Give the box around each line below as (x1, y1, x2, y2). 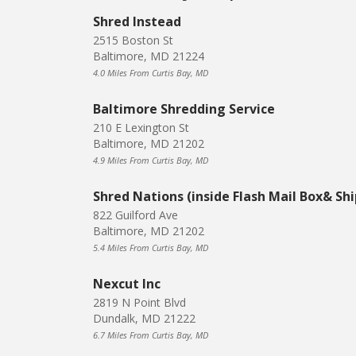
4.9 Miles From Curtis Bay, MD (93, 154, 208, 167)
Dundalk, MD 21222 (93, 311, 195, 327)
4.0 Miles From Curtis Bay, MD (93, 67, 208, 79)
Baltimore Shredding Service (93, 100, 275, 118)
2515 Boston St (93, 33, 173, 48)
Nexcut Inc (93, 275, 161, 293)
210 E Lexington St (93, 120, 189, 136)
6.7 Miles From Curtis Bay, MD (93, 329, 208, 342)
